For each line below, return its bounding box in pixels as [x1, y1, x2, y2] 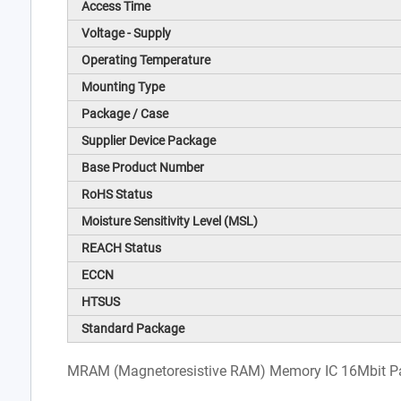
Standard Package [81, 321, 184, 337]
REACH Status [81, 241, 161, 256]
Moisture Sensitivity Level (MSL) [81, 214, 258, 229]
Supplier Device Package [81, 133, 216, 149]
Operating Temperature [81, 53, 210, 68]
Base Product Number [81, 160, 204, 175]
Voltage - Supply [81, 26, 171, 41]
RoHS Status [81, 187, 152, 202]
